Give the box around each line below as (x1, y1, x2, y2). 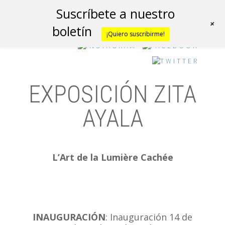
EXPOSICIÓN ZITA (29, 80, 196, 108)
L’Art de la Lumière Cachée (52, 151, 173, 163)
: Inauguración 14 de (105, 211, 192, 223)
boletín (52, 23, 92, 40)
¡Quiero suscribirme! (106, 30, 165, 38)
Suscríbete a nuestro (56, 5, 175, 22)
